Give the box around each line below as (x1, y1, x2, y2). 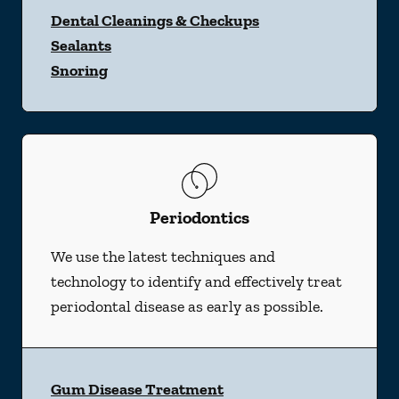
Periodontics (150, 207, 249, 228)
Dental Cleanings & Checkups (51, 11, 259, 30)
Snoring (51, 61, 108, 80)
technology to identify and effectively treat (51, 272, 342, 291)
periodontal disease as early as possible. (51, 297, 323, 316)
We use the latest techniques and (51, 247, 275, 266)
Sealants (51, 36, 111, 55)
